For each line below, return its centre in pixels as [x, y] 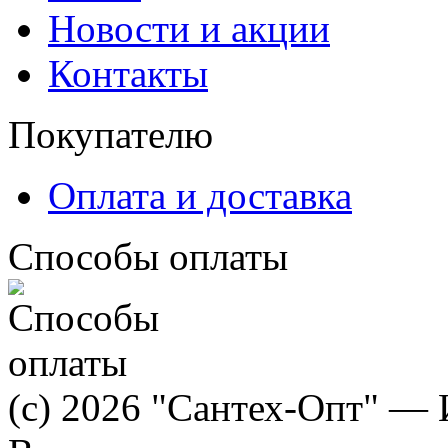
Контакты [128, 73]
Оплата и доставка [200, 195]
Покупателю [110, 134]
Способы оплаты [148, 256]
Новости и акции [189, 28]
